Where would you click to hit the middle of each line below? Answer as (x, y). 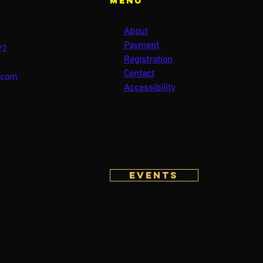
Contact (139, 74)
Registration (148, 60)
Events (154, 175)
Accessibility (149, 88)
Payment (141, 46)
